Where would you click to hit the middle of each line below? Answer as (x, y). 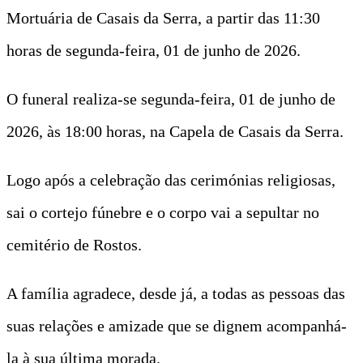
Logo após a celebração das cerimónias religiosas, (171, 179)
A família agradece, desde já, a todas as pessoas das (176, 293)
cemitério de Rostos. (74, 244)
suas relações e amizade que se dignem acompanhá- (177, 325)
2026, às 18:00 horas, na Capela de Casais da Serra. (175, 131)
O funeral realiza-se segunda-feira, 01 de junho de (171, 98)
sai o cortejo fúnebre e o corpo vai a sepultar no (163, 212)
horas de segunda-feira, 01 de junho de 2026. (154, 50)
